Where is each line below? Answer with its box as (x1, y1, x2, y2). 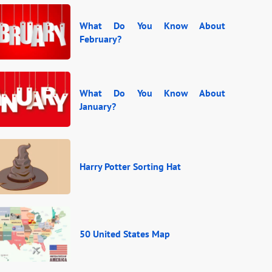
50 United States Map (80, 228, 170, 240)
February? (80, 32, 121, 45)
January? (80, 100, 116, 112)
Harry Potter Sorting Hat (80, 160, 181, 173)
